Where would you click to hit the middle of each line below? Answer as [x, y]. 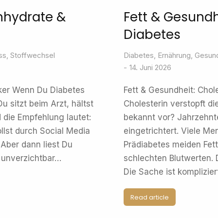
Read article [150, 197]
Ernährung [174, 55]
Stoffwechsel [33, 55]
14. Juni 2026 [150, 67]
